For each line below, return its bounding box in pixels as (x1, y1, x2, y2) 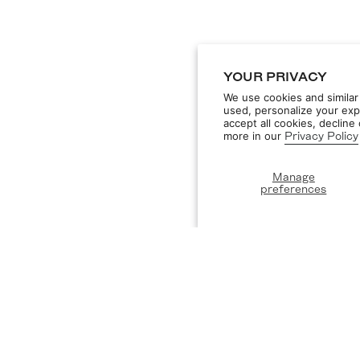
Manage (272, 170, 315, 184)
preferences (260, 182, 327, 196)
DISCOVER (28, 302, 78, 315)
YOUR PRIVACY (223, 69, 327, 86)
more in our (223, 129, 284, 142)
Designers (18, 324, 72, 338)
